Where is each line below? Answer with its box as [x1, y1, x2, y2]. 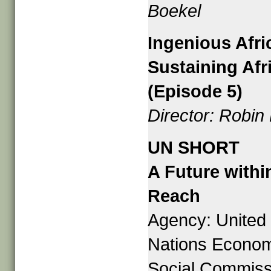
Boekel [148, 1, 201, 21]
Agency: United [148, 211, 267, 230]
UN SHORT [148, 138, 240, 157]
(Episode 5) [148, 82, 243, 101]
